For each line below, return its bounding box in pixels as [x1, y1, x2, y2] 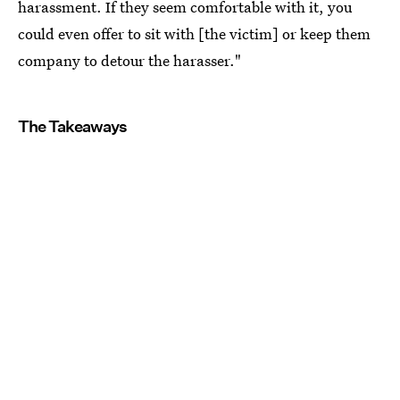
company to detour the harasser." [18, 50, 241, 71]
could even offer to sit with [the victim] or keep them [18, 23, 371, 45]
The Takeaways [18, 117, 127, 137]
